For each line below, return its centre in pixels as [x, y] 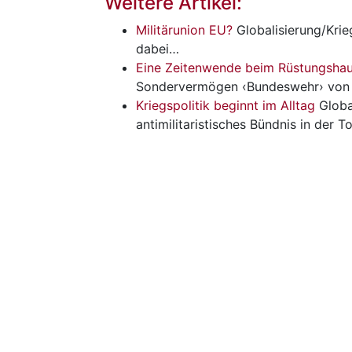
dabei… [158, 48]
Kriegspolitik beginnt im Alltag [225, 105]
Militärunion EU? [184, 29]
